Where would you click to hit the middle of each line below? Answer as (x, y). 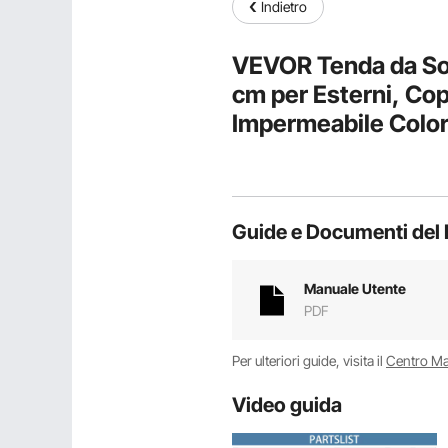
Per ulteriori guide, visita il (309, 360)
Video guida (287, 405)
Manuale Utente (355, 288)
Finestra (277, 181)
